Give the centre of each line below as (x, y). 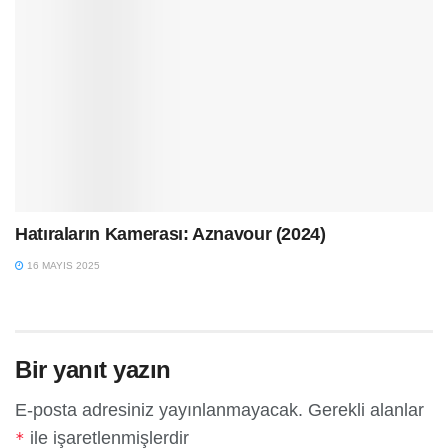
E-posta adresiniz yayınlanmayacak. (159, 410)
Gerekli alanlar (366, 410)
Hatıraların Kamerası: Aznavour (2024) (170, 234)
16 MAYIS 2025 (62, 266)
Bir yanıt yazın (93, 370)
